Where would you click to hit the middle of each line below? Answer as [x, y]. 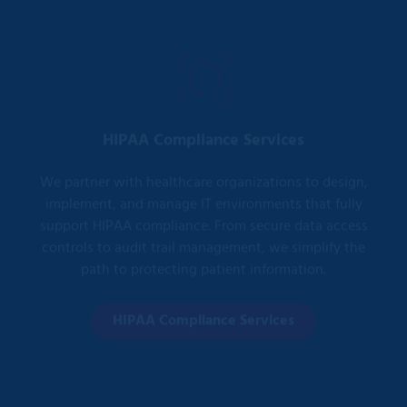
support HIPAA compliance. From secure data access [203, 198]
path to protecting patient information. [203, 241]
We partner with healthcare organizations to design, [203, 154]
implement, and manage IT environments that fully [203, 176]
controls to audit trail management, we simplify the [203, 219]
